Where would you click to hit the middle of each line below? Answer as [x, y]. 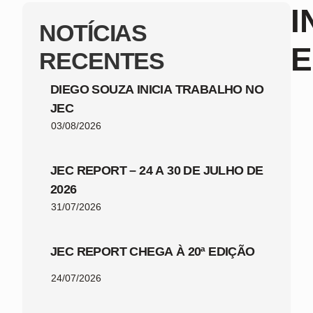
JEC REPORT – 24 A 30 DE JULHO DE [157, 170]
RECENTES [102, 60]
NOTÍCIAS [93, 32]
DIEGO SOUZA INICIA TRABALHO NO [157, 89]
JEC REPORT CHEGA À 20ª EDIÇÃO [153, 251]
